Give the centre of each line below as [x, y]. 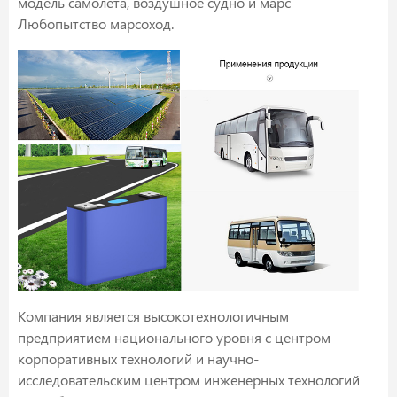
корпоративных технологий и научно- [138, 358]
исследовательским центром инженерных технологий [189, 379]
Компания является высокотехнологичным [153, 315]
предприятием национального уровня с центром [174, 337]
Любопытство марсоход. [96, 23]
